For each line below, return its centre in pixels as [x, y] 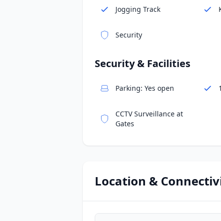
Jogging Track [138, 9]
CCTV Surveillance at [149, 114]
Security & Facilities [143, 64]
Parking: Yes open [145, 88]
